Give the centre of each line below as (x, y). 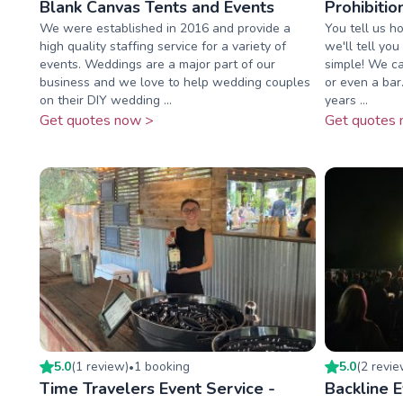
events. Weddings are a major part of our (157, 65)
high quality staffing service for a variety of (163, 47)
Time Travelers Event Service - (157, 388)
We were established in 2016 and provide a (165, 29)
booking (166, 366)
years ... (346, 101)
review (106, 366)
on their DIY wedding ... (106, 101)
